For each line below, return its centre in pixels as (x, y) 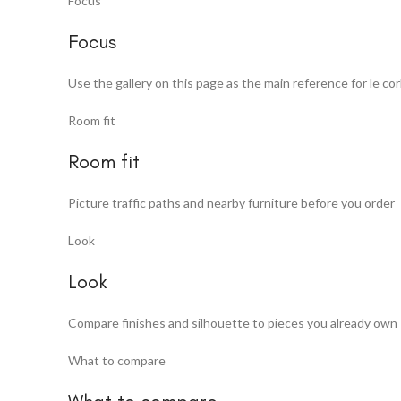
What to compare (117, 361)
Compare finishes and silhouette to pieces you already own (233, 323)
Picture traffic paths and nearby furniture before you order (231, 203)
